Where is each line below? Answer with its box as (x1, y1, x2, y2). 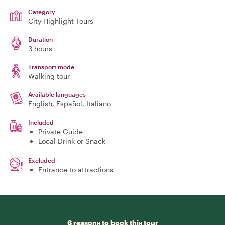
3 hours (28, 44, 52, 53)
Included (28, 119, 54, 126)
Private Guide (38, 127, 83, 136)
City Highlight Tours (28, 17, 93, 25)
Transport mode (28, 63, 74, 70)
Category (28, 8, 55, 15)
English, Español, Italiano (28, 99, 111, 108)
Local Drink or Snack (38, 137, 105, 145)
